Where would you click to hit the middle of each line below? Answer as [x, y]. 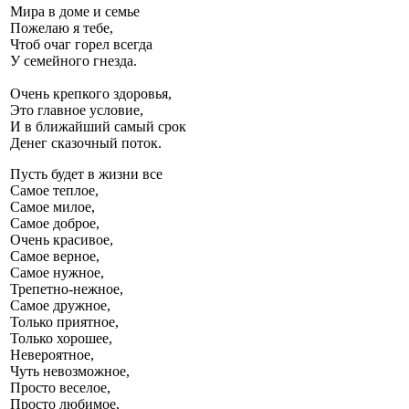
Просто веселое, [60, 388]
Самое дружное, [60, 306]
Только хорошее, [61, 339]
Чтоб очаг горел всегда [81, 45]
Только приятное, [64, 322]
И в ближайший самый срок [98, 127]
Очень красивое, [62, 240]
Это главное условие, [77, 110]
